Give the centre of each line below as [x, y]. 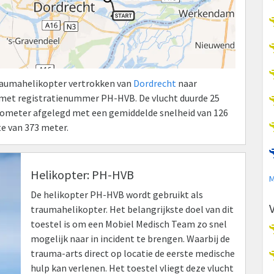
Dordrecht [155, 83]
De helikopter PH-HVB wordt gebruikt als [117, 194]
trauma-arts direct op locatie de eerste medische [133, 253]
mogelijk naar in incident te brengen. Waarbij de [130, 238]
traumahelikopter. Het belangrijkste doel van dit [132, 209]
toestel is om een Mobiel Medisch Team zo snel [129, 224]
